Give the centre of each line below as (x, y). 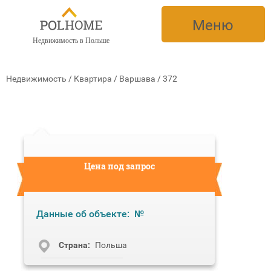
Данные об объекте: (83, 214)
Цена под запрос (119, 166)
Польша (111, 245)
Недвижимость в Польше (71, 41)
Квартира (93, 79)
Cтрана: (74, 245)
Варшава (137, 79)
